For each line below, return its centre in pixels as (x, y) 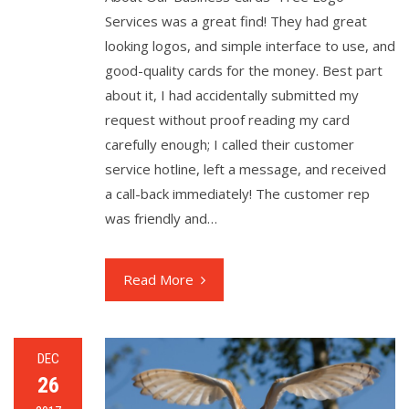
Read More (158, 279)
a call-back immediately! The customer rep (237, 193)
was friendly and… (161, 218)
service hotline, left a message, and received (246, 168)
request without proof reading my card (227, 119)
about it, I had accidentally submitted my (232, 94)
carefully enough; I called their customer (230, 144)
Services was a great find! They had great (236, 21)
